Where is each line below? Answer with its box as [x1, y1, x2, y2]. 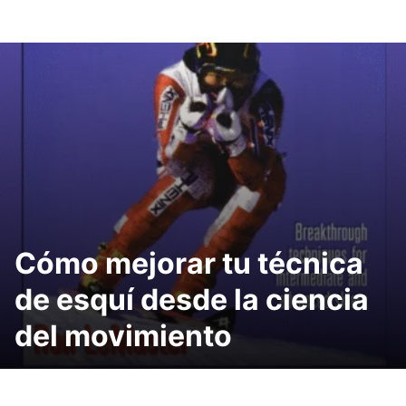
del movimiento [14, 318, 232, 353]
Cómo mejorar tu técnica [14, 246, 363, 281]
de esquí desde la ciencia [14, 282, 369, 317]
